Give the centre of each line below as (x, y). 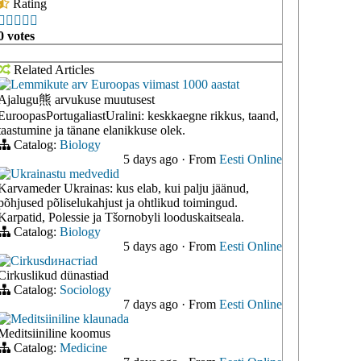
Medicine (83, 348)
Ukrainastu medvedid (65, 174)
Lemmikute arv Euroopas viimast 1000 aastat (125, 85)
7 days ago (152, 305)
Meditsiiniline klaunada (70, 319)
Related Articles (52, 70)
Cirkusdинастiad (54, 261)
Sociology (85, 290)
